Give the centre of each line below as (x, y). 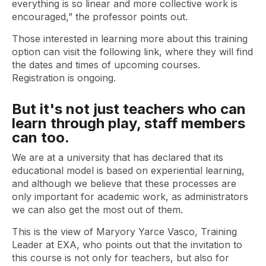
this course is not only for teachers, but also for (121, 257)
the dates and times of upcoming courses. (106, 64)
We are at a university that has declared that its (118, 157)
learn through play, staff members (129, 123)
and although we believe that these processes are (124, 183)
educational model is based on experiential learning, (128, 170)
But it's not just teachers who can (129, 109)
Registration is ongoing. (64, 77)
